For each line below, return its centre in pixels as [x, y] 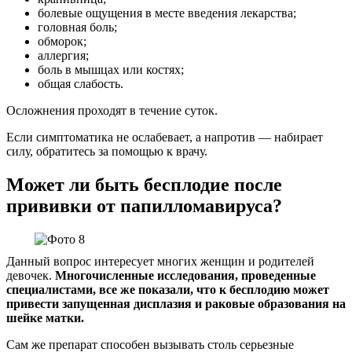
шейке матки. [45, 317]
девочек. [31, 275]
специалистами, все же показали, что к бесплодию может [168, 289]
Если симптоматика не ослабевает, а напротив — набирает [165, 137]
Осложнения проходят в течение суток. [112, 110]
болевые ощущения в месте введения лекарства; [167, 13]
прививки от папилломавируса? [144, 205]
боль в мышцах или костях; [111, 69]
